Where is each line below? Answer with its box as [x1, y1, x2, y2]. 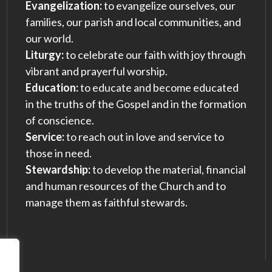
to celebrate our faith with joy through [63, 48, 246, 62]
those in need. [25, 146, 92, 160]
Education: [25, 81, 78, 95]
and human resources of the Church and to [25, 179, 226, 193]
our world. [25, 32, 73, 46]
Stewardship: [25, 163, 90, 177]
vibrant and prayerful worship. [25, 64, 168, 78]
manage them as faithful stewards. [25, 195, 188, 209]
